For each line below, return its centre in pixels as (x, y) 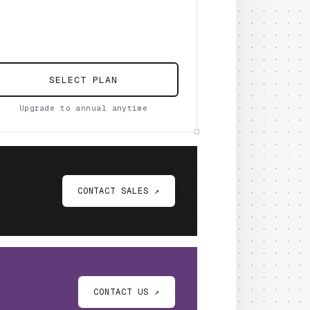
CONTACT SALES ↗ (118, 191)
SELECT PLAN (83, 80)
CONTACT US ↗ (127, 292)
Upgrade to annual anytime (83, 108)
